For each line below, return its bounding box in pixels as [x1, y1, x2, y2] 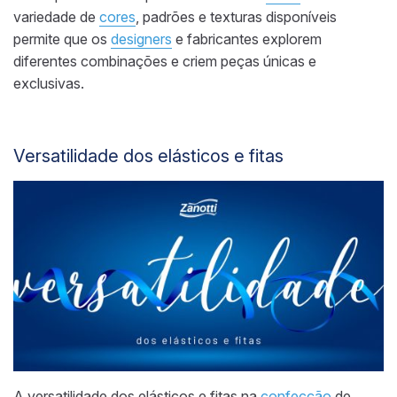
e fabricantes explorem [172, 29, 322, 48]
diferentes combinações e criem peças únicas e [13, 51, 316, 70]
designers [111, 29, 172, 48]
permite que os [13, 29, 111, 48]
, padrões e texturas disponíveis [136, 7, 337, 26]
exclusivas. [13, 74, 84, 92]
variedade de [13, 7, 99, 26]
